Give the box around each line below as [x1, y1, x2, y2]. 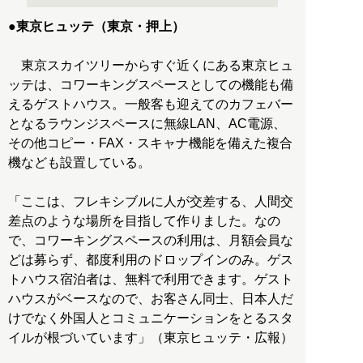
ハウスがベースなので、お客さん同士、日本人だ [8, 292, 293, 306]
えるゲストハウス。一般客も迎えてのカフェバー [8, 97, 293, 112]
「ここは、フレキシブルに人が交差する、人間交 [8, 194, 293, 209]
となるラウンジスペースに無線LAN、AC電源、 [8, 117, 286, 131]
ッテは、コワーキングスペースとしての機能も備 [8, 78, 293, 92]
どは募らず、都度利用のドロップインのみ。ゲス [8, 253, 293, 267]
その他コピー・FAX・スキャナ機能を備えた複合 [8, 136, 293, 151]
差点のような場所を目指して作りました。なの [8, 214, 280, 228]
